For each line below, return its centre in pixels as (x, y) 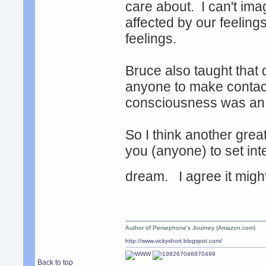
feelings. (153, 39)
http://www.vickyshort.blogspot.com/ (174, 241)
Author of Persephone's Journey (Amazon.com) (191, 228)
